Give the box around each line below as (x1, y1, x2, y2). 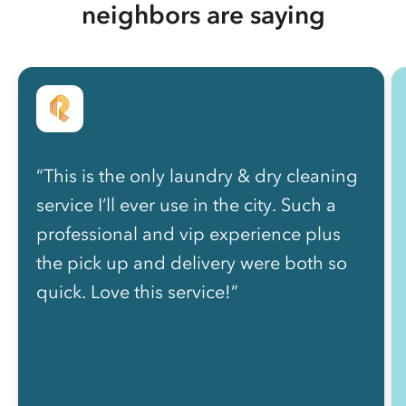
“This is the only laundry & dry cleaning (36, 165, 358, 188)
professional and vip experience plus (36, 223, 341, 246)
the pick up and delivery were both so (36, 252, 347, 275)
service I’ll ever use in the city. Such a (36, 194, 336, 217)
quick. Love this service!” (36, 281, 238, 304)
